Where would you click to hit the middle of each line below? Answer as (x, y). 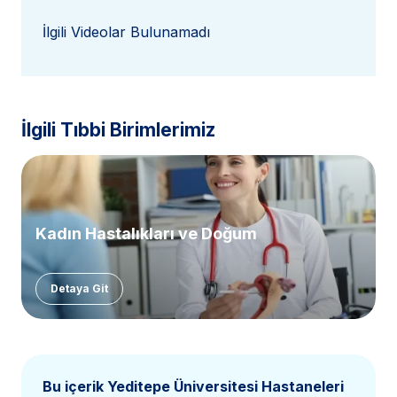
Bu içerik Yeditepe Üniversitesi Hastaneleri (193, 386)
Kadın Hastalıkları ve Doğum (146, 233)
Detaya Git (79, 288)
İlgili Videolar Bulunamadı (126, 32)
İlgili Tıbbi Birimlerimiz (118, 130)
